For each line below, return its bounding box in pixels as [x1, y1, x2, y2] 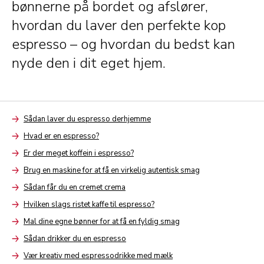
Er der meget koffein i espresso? [24, 147, 134, 159]
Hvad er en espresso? [24, 130, 99, 141]
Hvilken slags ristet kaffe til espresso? [24, 199, 154, 210]
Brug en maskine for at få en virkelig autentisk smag [24, 164, 200, 176]
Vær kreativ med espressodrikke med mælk [24, 250, 173, 261]
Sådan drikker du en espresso [24, 233, 126, 244]
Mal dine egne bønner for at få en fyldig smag [24, 216, 180, 227]
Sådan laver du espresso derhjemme [24, 113, 151, 124]
